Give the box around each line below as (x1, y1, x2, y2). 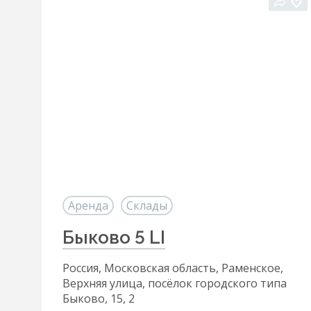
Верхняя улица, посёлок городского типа (62, 276, 287, 291)
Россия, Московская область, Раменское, (62, 260, 283, 276)
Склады (126, 198, 167, 213)
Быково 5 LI (62, 227, 165, 248)
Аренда (68, 198, 108, 213)
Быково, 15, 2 (62, 291, 135, 306)
